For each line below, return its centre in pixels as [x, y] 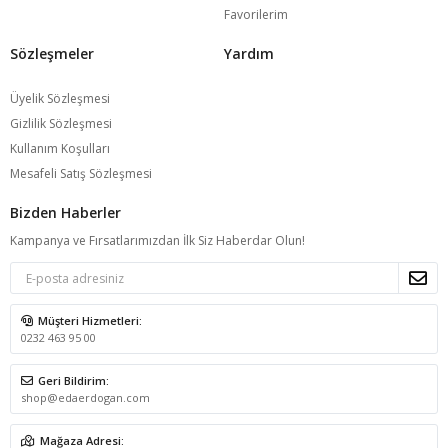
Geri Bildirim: [73, 380]
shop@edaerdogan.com [85, 397]
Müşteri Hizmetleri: [90, 320]
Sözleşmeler [52, 53]
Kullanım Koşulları [60, 148]
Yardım [249, 53]
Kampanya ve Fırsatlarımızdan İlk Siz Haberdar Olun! [157, 240]
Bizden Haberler [65, 212]
